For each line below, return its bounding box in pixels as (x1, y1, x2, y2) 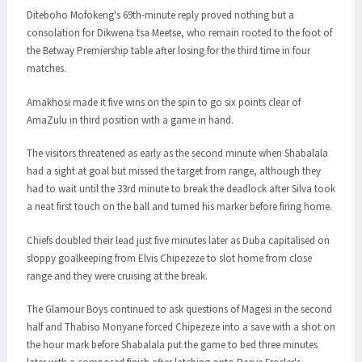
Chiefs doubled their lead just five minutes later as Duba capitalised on (27, 233, 330, 247)
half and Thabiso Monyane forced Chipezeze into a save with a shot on (27, 320, 335, 335)
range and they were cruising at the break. (27, 268, 208, 283)
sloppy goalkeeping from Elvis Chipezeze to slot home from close (27, 250, 312, 265)
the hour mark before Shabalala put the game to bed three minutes (27, 338, 318, 352)
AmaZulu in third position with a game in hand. (27, 112, 234, 127)
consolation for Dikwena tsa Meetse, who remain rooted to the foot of (27, 26, 332, 40)
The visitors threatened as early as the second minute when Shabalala (27, 146, 328, 161)
